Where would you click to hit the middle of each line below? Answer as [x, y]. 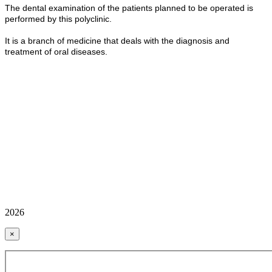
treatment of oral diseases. [56, 52]
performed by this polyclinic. [58, 19]
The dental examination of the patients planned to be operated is [129, 8]
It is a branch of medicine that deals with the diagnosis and [117, 41]
